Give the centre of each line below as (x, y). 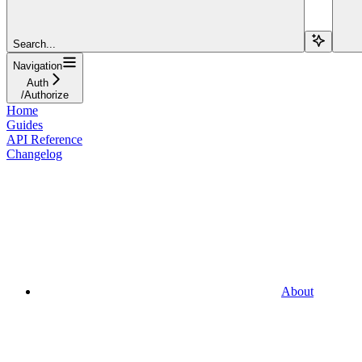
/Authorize (45, 95)
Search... (34, 44)
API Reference (44, 139)
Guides (25, 124)
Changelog (34, 154)
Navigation (38, 65)
